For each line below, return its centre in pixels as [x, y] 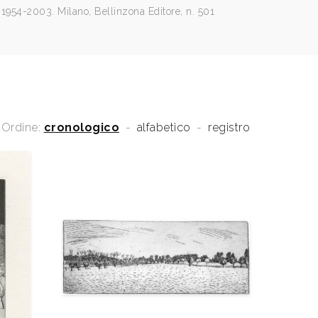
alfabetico [164, 127]
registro [229, 127]
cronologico [81, 127]
